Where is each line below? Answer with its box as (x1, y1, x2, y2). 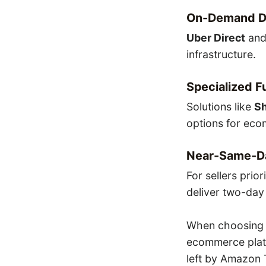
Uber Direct (186, 31, 245, 45)
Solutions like (186, 100, 254, 113)
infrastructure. (186, 48, 256, 61)
